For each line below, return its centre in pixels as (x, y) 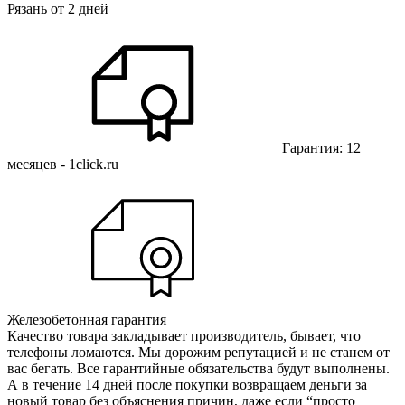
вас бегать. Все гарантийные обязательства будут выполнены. (198, 368)
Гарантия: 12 (320, 147)
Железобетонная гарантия (87, 319)
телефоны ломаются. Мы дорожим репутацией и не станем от (198, 352)
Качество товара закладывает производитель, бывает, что (184, 335)
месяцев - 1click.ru (63, 164)
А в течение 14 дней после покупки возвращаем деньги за (187, 384)
